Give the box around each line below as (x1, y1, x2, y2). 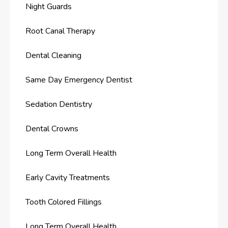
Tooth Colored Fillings (25, 196, 102, 208)
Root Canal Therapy (25, 25, 95, 37)
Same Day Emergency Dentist (25, 74, 132, 85)
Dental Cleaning (25, 49, 81, 61)
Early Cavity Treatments (25, 172, 110, 183)
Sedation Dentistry (25, 98, 92, 110)
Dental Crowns (25, 123, 78, 134)
